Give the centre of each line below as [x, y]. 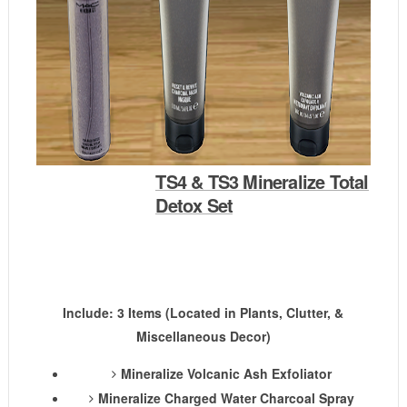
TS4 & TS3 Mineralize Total [262, 181]
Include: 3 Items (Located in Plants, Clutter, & [203, 313]
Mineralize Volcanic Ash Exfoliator [226, 373]
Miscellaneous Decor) [203, 336]
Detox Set [194, 205]
